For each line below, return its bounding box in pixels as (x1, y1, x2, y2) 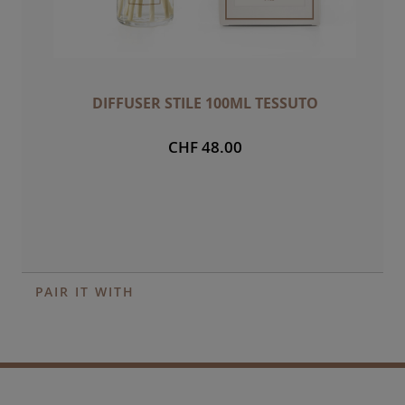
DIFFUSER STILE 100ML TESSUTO (91, 92, 318, 113)
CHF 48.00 (167, 136, 242, 157)
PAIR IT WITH (35, 282, 135, 300)
